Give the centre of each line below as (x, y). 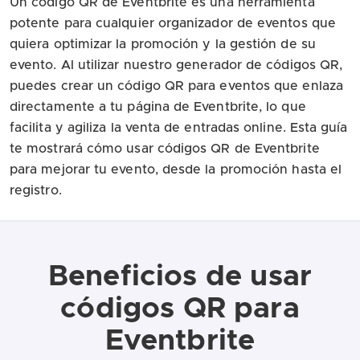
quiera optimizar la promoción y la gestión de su (163, 44)
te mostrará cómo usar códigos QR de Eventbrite (165, 148)
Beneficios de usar (180, 276)
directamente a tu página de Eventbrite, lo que (158, 106)
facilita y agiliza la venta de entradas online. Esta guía (179, 127)
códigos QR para (180, 308)
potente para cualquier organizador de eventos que (173, 23)
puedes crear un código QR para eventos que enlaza (176, 86)
